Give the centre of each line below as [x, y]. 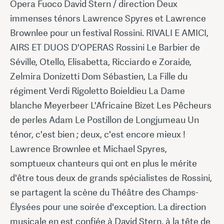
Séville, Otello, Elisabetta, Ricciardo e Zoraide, [101, 61]
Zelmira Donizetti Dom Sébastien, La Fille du [99, 76]
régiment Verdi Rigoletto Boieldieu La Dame [97, 90]
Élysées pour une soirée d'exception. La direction [108, 206]
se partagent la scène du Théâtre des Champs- [104, 192]
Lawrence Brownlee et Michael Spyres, [88, 148]
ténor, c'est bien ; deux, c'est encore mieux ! [98, 134]
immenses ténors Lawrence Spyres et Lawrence [108, 18]
